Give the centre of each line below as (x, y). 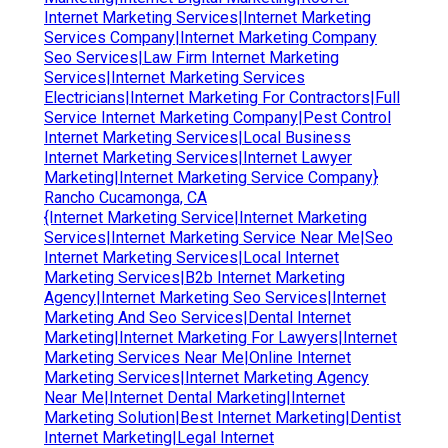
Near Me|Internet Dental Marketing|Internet (194, 397)
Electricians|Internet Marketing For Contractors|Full (222, 97)
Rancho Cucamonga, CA (125, 197)
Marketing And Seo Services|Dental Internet (197, 317)
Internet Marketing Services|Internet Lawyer (198, 157)
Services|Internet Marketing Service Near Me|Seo (218, 237)
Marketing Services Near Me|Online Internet (197, 357)
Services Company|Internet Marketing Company (210, 37)
